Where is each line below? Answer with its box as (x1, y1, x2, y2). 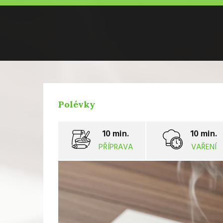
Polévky (58, 99, 95, 110)
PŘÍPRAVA (98, 141, 133, 154)
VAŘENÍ (191, 141, 217, 154)
